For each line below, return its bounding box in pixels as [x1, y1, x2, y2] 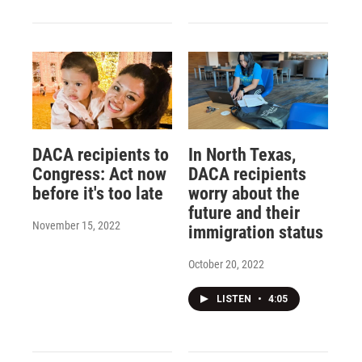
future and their [187, 203, 300, 224]
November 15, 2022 [32, 219, 120, 233]
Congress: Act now [32, 164, 166, 185]
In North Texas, [187, 145, 296, 166]
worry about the [187, 183, 300, 204]
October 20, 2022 [187, 258, 264, 271]
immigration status [187, 222, 323, 243]
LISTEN [216, 293, 254, 305]
